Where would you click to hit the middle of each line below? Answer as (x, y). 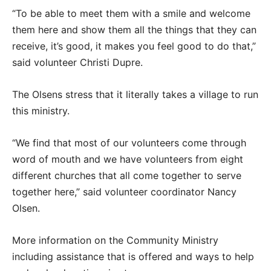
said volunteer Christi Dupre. (77, 62)
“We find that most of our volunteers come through (129, 142)
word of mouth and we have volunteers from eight (128, 159)
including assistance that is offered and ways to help (133, 256)
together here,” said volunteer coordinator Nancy (124, 191)
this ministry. (41, 110)
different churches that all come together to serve (127, 175)
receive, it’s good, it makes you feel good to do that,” (134, 46)
